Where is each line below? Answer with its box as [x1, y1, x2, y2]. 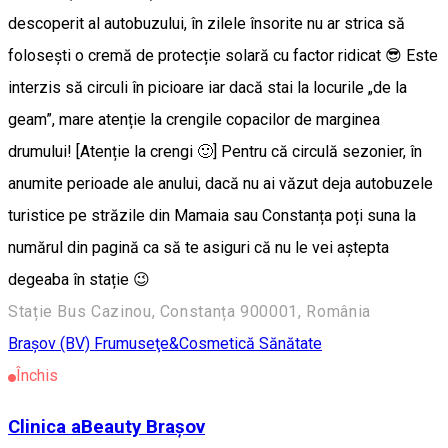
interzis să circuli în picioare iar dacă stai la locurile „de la [8, 77, 407, 97]
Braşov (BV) [8, 333, 94, 353]
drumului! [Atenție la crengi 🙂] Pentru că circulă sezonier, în [8, 141, 422, 161]
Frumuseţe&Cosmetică [94, 333, 259, 353]
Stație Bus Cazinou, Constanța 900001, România [8, 301, 371, 321]
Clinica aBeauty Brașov [8, 415, 205, 438]
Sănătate [259, 333, 322, 353]
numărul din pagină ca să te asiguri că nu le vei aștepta [8, 237, 389, 257]
